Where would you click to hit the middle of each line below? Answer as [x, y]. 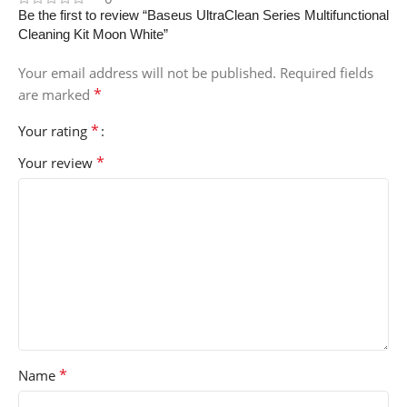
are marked [56, 94]
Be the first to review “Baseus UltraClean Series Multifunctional [203, 15]
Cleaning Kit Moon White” [93, 34]
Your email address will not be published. [147, 72]
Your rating [55, 130]
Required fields [327, 72]
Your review [57, 162]
